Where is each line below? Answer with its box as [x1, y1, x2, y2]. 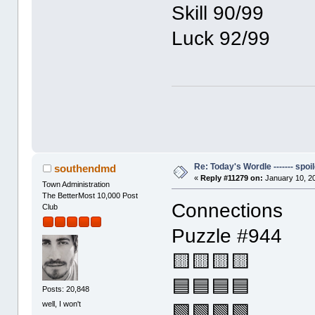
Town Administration [42, 179, 110, 188]
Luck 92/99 [172, 27, 271, 49]
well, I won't [42, 299, 82, 308]
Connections [172, 199, 283, 221]
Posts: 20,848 [42, 284, 90, 293]
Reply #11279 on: [200, 173, 264, 182]
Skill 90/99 [172, 1, 264, 24]
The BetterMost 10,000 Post [42, 191, 139, 200]
